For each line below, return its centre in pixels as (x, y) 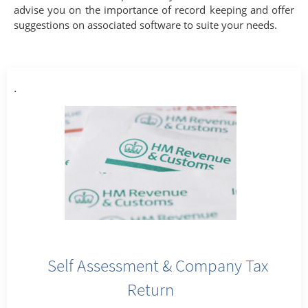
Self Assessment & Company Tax (157, 266)
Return (151, 290)
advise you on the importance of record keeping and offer (154, 10)
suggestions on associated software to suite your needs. (145, 25)
